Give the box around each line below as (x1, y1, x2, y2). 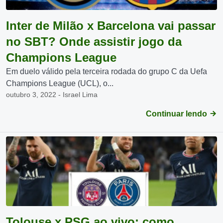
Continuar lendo (146, 110, 209, 118)
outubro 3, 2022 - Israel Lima (6, 91, 98, 99)
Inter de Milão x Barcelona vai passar (6, 19, 216, 32)
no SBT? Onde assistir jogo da (6, 35, 182, 48)
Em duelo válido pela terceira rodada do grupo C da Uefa (6, 67, 207, 76)
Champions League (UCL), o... (6, 79, 113, 88)
